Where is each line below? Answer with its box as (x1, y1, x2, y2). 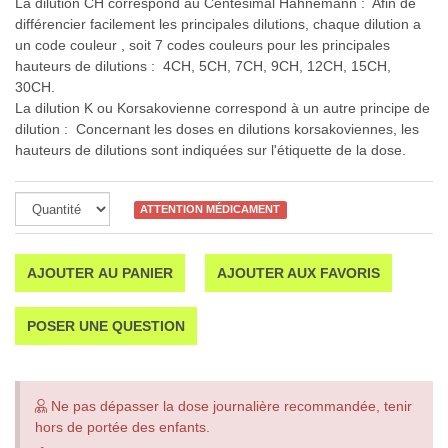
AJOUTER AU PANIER (27, 265, 173, 281)
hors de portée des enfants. (35, 419, 210, 435)
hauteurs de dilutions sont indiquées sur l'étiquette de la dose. (15, 142, 406, 158)
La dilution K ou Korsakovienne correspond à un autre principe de (15, 100, 430, 116)
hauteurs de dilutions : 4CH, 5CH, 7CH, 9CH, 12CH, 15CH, (15, 58, 391, 74)
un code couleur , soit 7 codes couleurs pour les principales (15, 37, 390, 53)
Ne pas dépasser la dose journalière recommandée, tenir (47, 398, 412, 414)
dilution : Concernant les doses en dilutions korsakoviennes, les (15, 121, 419, 137)
